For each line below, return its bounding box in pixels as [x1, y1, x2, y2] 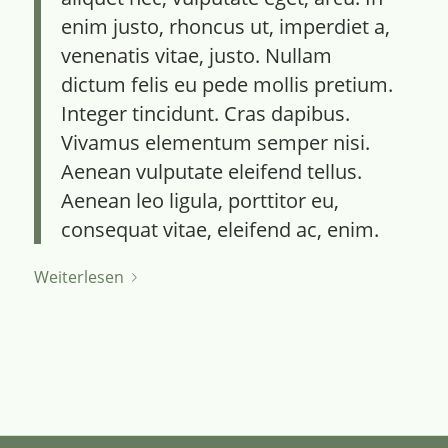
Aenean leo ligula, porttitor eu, [60, 186, 339, 214]
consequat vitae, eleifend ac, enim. [60, 215, 379, 243]
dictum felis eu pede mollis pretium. [60, 70, 393, 98]
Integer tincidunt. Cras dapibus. [60, 99, 350, 127]
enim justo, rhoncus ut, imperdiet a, [60, 12, 390, 40]
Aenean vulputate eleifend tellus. [60, 157, 362, 185]
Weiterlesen [33, 265, 124, 288]
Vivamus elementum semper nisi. [60, 128, 370, 156]
